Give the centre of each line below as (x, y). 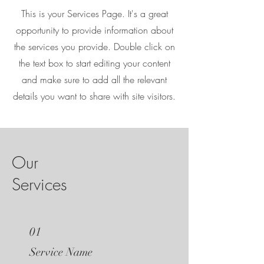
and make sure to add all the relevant (94, 80)
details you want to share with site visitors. (94, 96)
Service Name (61, 252)
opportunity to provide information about (94, 30)
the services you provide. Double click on (94, 47)
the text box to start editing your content (94, 63)
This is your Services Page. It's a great (94, 14)
